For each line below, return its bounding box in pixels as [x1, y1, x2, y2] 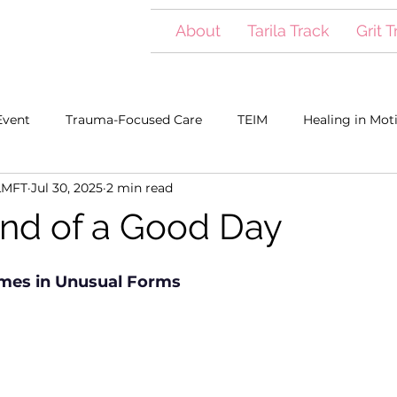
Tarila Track [247, 21, 330, 40]
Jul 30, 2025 [31, 179, 103, 196]
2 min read [106, 179, 173, 196]
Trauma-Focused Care [66, 111, 202, 128]
